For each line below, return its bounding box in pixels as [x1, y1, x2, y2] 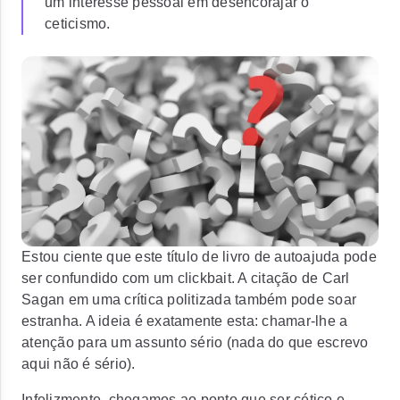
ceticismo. [45, 16, 111, 31]
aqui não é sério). [21, 356, 136, 371]
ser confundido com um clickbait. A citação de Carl [21, 271, 350, 286]
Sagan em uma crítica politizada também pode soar [21, 292, 356, 307]
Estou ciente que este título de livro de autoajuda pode [21, 249, 377, 264]
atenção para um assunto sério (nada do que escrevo [21, 335, 369, 350]
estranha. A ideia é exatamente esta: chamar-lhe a [21, 313, 348, 329]
